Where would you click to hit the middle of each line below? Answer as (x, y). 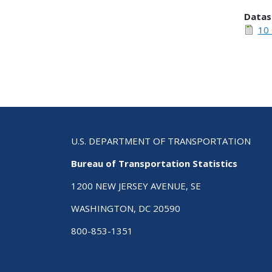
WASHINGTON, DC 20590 (126, 209)
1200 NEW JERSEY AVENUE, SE (136, 186)
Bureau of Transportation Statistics (154, 164)
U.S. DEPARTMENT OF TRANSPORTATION (161, 141)
